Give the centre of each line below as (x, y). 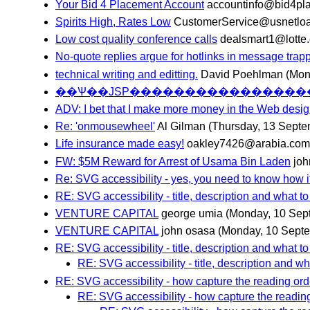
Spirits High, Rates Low (113, 22)
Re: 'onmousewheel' (105, 127)
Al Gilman (181, 127)
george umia (192, 214)
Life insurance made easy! (120, 144)
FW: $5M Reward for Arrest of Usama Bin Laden (173, 161)
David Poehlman (242, 74)
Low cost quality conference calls (136, 39)
